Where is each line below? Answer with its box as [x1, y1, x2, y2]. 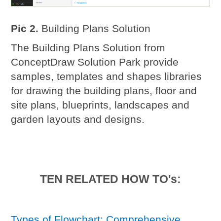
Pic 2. [11, 23, 39, 35]
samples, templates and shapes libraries [11, 71, 202, 82]
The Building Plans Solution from [11, 42, 166, 54]
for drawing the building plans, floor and [11, 85, 197, 97]
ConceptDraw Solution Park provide [11, 56, 179, 68]
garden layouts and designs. [11, 113, 145, 125]
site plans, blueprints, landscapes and [11, 99, 190, 111]
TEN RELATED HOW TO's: [39, 172, 181, 185]
